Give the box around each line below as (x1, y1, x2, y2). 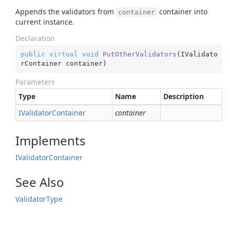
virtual (49, 50, 78, 58)
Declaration (15, 33, 55, 43)
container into (157, 7, 207, 16)
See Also (15, 174, 64, 190)
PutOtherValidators (102, 50, 177, 58)
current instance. (15, 17, 74, 27)
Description (163, 91, 204, 101)
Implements (15, 132, 86, 149)
